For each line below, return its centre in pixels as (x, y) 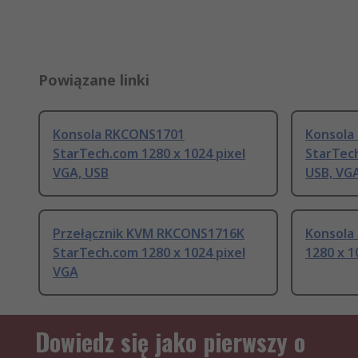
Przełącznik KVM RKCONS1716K (149, 234)
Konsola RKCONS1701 (119, 135)
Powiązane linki (94, 80)
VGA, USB (81, 173)
